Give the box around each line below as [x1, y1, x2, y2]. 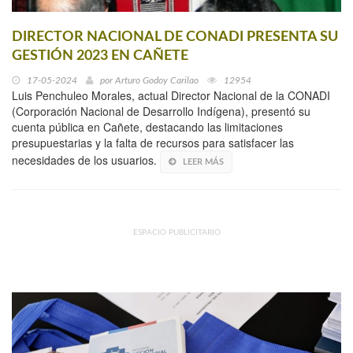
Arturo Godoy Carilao [115, 75, 199, 85]
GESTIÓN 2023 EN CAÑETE [12, 48, 188, 63]
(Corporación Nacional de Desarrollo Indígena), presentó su [12, 102, 310, 119]
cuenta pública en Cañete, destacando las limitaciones [12, 118, 283, 135]
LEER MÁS [183, 157, 224, 166]
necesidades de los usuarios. [12, 151, 160, 168]
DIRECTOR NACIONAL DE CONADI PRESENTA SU [12, 29, 338, 44]
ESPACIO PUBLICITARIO [132, 228, 221, 236]
